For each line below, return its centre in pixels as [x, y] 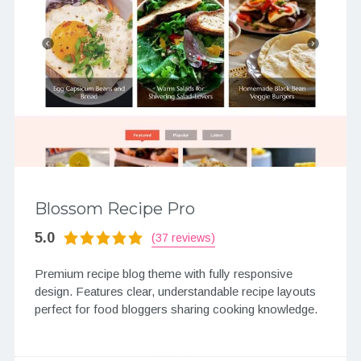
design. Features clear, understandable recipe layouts [175, 292]
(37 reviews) [183, 237]
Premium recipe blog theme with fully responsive [163, 274]
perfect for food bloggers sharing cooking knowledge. [176, 309]
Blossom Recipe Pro [114, 209]
